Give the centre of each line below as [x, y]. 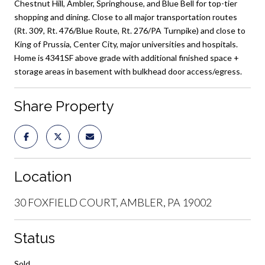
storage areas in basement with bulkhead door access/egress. [128, 71]
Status [35, 238]
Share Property [64, 106]
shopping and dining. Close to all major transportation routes [126, 17]
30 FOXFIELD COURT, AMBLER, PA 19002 [113, 202]
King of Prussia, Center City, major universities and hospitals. [126, 44]
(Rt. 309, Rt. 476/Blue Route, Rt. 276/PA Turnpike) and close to [130, 30]
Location [43, 176]
